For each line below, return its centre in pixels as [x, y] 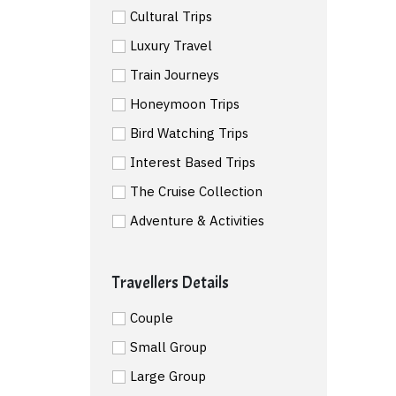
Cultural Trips [171, 16]
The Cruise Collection [196, 191]
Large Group [168, 376]
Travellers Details [171, 282]
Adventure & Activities [197, 220]
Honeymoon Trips [185, 103]
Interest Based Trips [193, 162]
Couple [152, 317]
